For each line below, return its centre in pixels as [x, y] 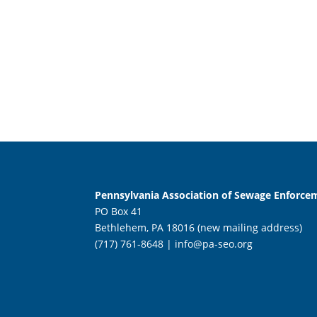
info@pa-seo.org [214, 244]
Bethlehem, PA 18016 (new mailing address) [199, 228]
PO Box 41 [119, 212]
